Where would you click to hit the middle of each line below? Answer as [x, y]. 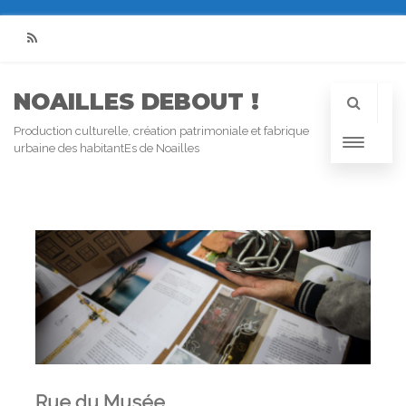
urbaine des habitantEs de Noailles [106, 148]
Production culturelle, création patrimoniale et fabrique [161, 130]
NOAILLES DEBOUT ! [136, 101]
